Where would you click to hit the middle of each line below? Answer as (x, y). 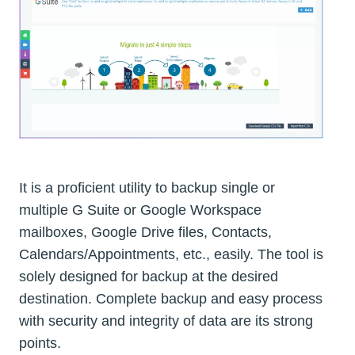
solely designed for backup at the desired (149, 277)
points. (40, 344)
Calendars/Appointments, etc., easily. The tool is (171, 255)
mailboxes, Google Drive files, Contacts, (145, 233)
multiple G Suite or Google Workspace (140, 210)
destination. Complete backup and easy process (171, 299)
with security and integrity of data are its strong (166, 321)
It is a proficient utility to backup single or (147, 188)
